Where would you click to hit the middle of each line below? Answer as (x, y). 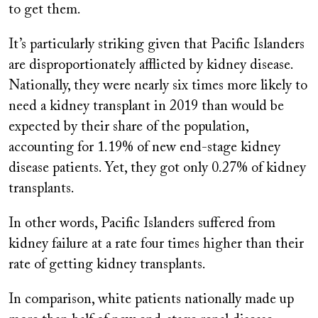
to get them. (45, 10)
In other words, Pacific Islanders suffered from (142, 224)
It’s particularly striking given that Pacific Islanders (157, 45)
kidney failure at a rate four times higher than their (156, 245)
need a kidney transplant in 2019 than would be (146, 107)
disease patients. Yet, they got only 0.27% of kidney (157, 169)
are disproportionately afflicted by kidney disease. (151, 66)
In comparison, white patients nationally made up (151, 300)
